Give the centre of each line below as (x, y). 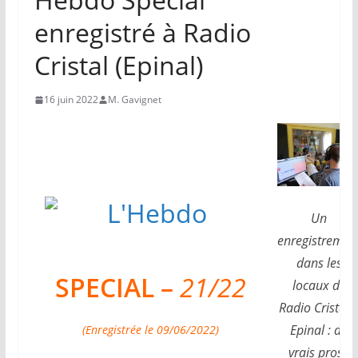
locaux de (319, 285)
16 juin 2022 (71, 99)
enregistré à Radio (142, 32)
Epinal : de (319, 330)
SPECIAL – (117, 287)
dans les (319, 263)
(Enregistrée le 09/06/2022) (150, 330)
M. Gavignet (134, 99)
